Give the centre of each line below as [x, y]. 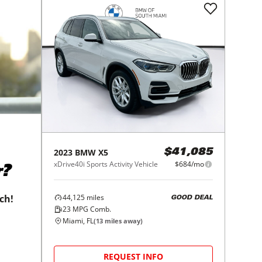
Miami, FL [78, 221]
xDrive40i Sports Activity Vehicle [106, 164]
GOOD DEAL [192, 198]
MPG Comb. [91, 209]
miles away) [123, 221]
